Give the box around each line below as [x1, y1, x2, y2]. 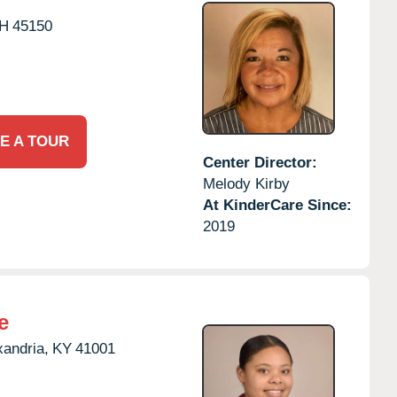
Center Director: [202, 153, 317, 171]
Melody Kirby [202, 175, 290, 192]
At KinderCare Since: [202, 196, 352, 214]
